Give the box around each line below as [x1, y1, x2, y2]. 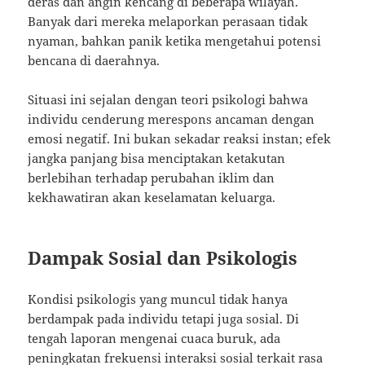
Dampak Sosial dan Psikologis [28, 245, 298, 270]
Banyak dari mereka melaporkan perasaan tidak [28, 13, 309, 30]
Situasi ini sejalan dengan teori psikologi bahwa [28, 91, 309, 108]
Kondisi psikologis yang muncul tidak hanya [28, 291, 288, 308]
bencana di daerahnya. [28, 52, 161, 69]
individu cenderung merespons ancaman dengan [28, 111, 315, 128]
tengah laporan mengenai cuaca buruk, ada [28, 330, 281, 347]
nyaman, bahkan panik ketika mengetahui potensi [28, 33, 322, 50]
